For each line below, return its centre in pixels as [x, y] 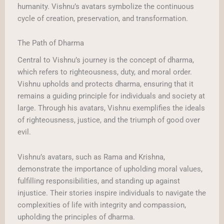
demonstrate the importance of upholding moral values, [110, 169]
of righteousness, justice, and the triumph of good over [109, 120]
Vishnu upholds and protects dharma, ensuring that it [105, 84]
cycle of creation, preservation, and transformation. [103, 18]
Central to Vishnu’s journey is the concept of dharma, [106, 60]
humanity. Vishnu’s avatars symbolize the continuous [106, 6]
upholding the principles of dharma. [76, 217]
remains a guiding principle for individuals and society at [111, 96]
